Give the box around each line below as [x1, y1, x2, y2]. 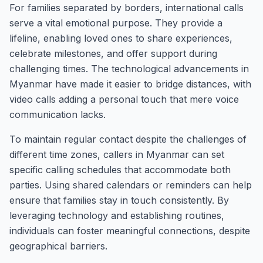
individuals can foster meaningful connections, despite [9, 225, 250, 237]
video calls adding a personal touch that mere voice [9, 93, 239, 105]
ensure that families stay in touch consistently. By [9, 194, 229, 206]
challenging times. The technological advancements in [9, 63, 249, 75]
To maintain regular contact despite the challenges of [9, 133, 247, 145]
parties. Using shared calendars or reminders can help [9, 179, 252, 191]
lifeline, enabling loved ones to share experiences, [9, 32, 232, 44]
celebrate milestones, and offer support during [9, 48, 217, 59]
